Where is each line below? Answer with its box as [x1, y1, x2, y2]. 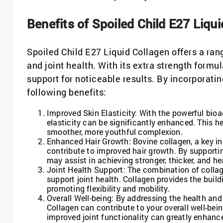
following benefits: [27, 86, 107, 98]
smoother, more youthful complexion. [47, 126, 183, 137]
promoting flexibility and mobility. [47, 183, 170, 194]
